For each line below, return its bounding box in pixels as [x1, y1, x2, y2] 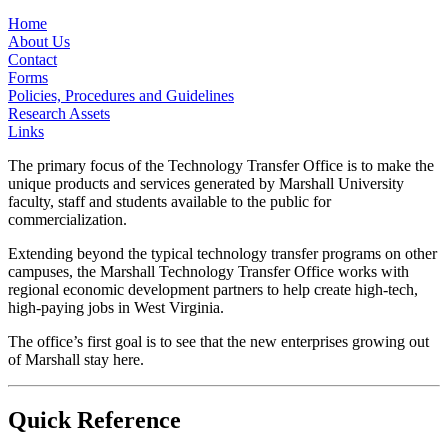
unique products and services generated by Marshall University [8, 175, 404, 193]
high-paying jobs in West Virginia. [8, 299, 224, 317]
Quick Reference [8, 407, 181, 434]
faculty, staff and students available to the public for [8, 193, 331, 211]
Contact [8, 51, 57, 69]
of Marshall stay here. [8, 351, 144, 369]
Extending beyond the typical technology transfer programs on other [8, 245, 437, 263]
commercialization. [8, 211, 127, 229]
